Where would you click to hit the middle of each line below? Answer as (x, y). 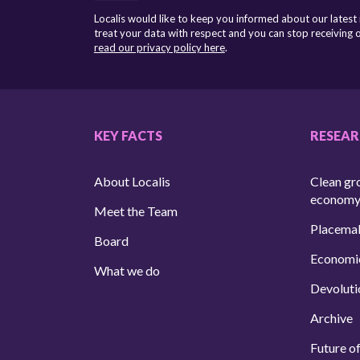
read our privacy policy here (159, 47)
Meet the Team (135, 211)
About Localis (132, 181)
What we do (127, 270)
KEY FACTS (128, 135)
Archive (331, 318)
